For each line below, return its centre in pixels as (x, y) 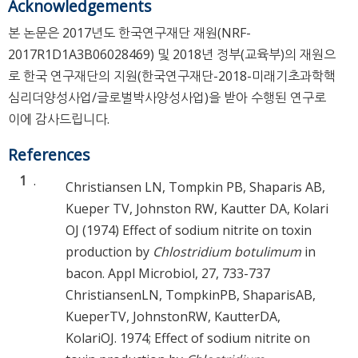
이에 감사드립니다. (59, 119)
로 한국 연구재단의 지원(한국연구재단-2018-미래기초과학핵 (172, 76)
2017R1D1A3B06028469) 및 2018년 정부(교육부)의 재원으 (172, 54)
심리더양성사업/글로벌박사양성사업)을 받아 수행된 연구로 (167, 97)
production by (109, 252)
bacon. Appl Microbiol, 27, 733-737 (168, 274)
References (49, 154)
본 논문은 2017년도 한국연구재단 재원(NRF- (129, 32)
